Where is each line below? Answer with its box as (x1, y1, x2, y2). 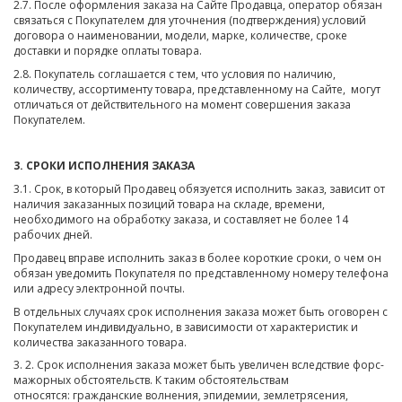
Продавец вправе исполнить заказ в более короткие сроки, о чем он (13, 249, 381, 266)
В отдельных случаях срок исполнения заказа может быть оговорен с (13, 303, 388, 319)
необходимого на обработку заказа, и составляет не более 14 (13, 212, 348, 228)
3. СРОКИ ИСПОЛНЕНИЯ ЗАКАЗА (13, 158, 195, 174)
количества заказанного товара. (13, 334, 187, 350)
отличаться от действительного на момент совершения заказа (13, 96, 351, 112)
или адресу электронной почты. (13, 280, 185, 296)
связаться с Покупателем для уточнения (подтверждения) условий (13, 12, 366, 28)
